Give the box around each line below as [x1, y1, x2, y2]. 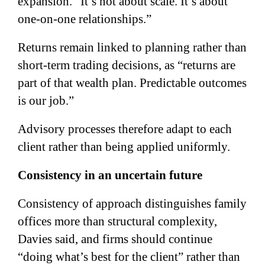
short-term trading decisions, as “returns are [18, 57, 235, 72]
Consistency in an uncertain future [18, 167, 202, 182]
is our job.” [18, 93, 74, 108]
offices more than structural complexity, [18, 214, 217, 228]
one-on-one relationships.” [18, 11, 151, 26]
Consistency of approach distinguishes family [18, 196, 247, 211]
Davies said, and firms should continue [18, 231, 212, 246]
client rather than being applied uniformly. [18, 139, 230, 154]
